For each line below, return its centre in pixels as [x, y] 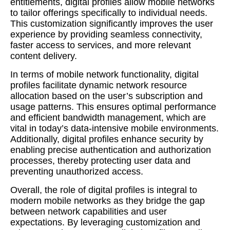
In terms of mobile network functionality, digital [104, 74]
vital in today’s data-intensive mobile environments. [114, 128]
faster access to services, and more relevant [101, 45]
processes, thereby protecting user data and [100, 161]
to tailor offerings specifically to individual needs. [109, 13]
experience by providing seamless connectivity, [106, 34]
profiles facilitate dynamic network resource [99, 85]
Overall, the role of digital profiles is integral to [104, 190]
